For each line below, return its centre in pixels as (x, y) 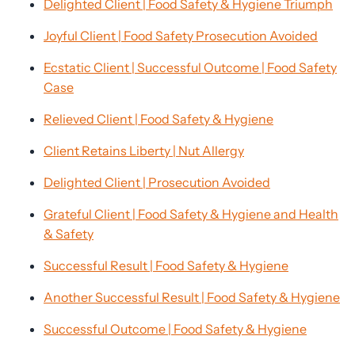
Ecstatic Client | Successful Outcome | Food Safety (190, 67)
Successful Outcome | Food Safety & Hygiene (175, 329)
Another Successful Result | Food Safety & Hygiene (192, 297)
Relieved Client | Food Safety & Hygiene (158, 119)
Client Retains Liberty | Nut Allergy (144, 151)
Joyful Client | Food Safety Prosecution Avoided (181, 36)
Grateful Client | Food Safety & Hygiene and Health (191, 214)
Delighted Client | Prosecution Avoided (157, 182)
